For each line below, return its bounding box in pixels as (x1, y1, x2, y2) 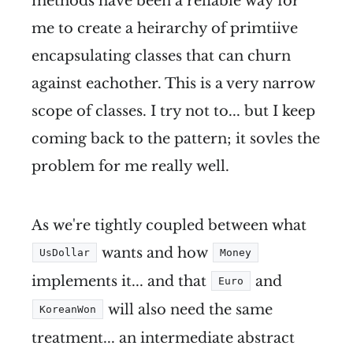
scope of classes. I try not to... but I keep (32, 102, 315, 121)
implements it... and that (32, 273, 210, 291)
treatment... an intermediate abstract (32, 329, 295, 347)
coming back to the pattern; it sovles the (32, 130, 320, 148)
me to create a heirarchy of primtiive (32, 20, 298, 38)
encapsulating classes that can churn (32, 47, 291, 65)
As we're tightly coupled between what (32, 217, 307, 235)
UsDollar (39, 247, 90, 259)
